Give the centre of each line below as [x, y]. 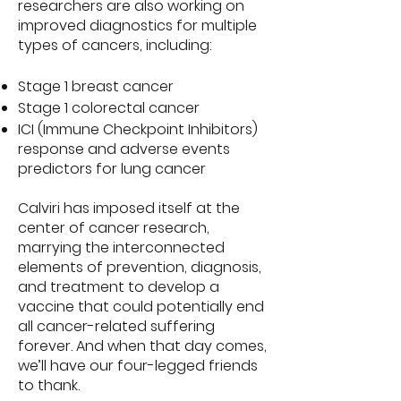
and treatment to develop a [119, 287]
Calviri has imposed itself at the [129, 208]
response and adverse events [124, 149]
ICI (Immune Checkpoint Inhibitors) [138, 129]
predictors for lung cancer [112, 169]
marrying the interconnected [121, 247]
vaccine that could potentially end [141, 307]
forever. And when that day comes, [142, 346]
